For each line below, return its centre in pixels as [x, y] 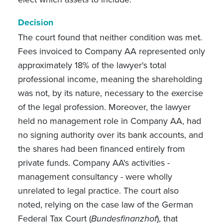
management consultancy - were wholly [95, 177]
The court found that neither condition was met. [110, 37]
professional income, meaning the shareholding [110, 79]
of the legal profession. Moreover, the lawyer [104, 107]
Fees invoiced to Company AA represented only [111, 51]
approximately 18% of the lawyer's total [92, 65]
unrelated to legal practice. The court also [98, 191]
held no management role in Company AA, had [109, 121]
